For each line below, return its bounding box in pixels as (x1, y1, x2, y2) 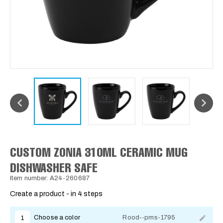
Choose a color (34, 214, 80, 222)
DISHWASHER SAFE (10, 159, 98, 175)
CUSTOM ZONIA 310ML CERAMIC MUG (10, 143, 188, 160)
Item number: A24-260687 (10, 174, 90, 182)
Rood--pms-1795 (122, 214, 175, 222)
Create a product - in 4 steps (10, 190, 103, 198)
